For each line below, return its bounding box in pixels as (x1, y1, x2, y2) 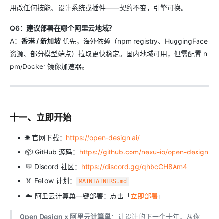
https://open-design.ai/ (66, 133, 140, 142)
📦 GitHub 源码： (25, 148, 79, 156)
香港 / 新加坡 (21, 36, 61, 45)
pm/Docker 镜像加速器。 (10, 62, 88, 70)
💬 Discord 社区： (25, 162, 81, 171)
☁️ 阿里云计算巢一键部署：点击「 (25, 191, 131, 200)
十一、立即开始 (10, 112, 71, 123)
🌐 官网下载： (25, 133, 66, 142)
